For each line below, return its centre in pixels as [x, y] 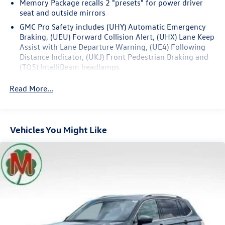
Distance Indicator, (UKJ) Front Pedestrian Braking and [114, 57]
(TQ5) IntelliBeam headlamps [69, 67]
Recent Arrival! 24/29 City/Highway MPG [80, 15]
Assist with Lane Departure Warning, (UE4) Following [112, 47]
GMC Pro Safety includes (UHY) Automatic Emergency [113, 27]
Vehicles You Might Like [59, 129]
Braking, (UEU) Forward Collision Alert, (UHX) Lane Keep [117, 37]
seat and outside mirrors [62, 13]
